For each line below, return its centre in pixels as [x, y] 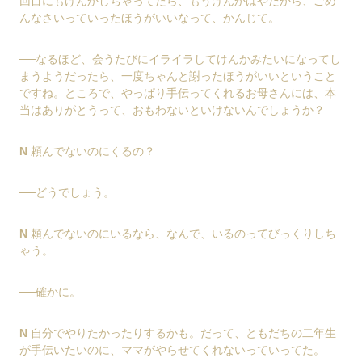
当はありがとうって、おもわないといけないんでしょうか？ [172, 109]
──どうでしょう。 [67, 192]
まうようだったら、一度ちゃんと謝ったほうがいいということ [178, 76]
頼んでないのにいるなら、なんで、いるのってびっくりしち [182, 233]
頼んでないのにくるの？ [91, 151]
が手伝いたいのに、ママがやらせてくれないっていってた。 [172, 349]
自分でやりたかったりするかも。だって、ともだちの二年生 [182, 333]
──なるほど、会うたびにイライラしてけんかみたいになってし [180, 59]
